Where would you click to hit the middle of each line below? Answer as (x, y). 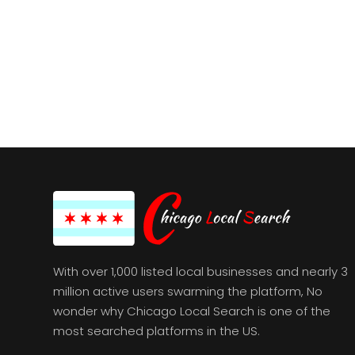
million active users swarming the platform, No (188, 291)
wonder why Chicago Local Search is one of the (192, 311)
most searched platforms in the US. (157, 330)
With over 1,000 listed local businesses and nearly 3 (201, 271)
